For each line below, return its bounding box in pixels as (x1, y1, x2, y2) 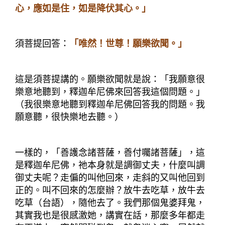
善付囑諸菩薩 (124, 147, 178, 158)
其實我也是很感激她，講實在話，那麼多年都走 (15, 210, 205, 220)
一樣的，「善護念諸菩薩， (15, 147, 124, 158)
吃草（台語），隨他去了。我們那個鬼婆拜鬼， (15, 197, 205, 208)
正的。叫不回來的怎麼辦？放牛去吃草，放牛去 (15, 185, 205, 195)
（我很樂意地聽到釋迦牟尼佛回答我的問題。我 (15, 99, 205, 109)
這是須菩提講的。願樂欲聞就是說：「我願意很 (15, 74, 205, 84)
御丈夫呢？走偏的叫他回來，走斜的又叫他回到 (15, 172, 205, 183)
